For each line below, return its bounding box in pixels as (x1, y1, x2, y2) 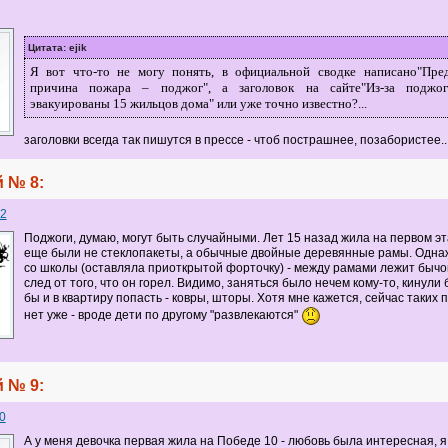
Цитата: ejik (27, 41, 87, 53)
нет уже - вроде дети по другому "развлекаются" (23, 307, 301, 322)
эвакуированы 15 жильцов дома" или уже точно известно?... (29, 95, 367, 111)
